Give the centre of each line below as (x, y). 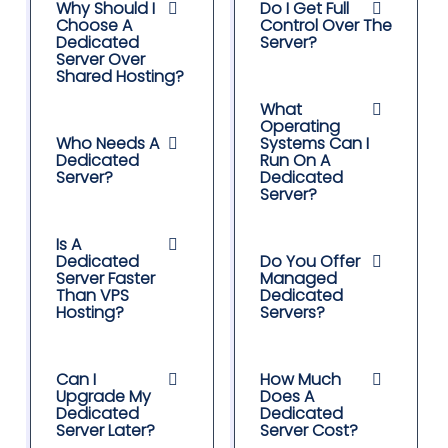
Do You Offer (310, 262)
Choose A (94, 26)
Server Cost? (309, 431)
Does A (287, 397)
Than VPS (92, 296)
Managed (298, 279)
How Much (300, 380)
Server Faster (105, 279)
